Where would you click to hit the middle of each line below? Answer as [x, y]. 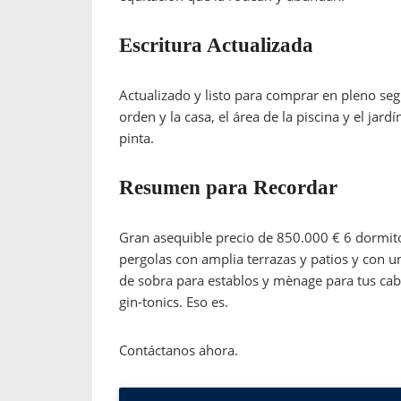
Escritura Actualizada [216, 45]
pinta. [137, 137]
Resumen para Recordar [228, 187]
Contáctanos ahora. [179, 350]
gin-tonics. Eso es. [174, 301]
